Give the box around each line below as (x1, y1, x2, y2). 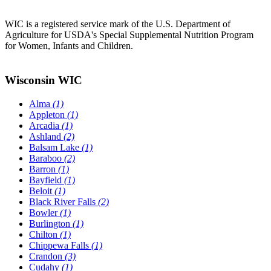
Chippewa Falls (29, 240, 91, 250)
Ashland (29, 131, 64, 142)
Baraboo (29, 152, 64, 163)
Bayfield (29, 174, 64, 185)
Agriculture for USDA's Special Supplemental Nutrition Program (5, 30, 253, 41)
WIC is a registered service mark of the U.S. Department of (5, 19, 230, 30)
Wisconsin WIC (5, 73, 82, 87)
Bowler (29, 207, 60, 218)
